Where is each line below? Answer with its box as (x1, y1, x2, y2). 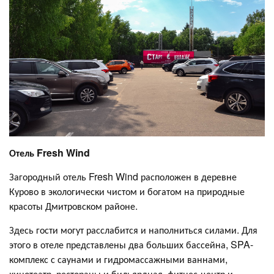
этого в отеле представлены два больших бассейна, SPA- (9, 237, 253, 252)
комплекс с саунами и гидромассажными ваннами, (9, 252, 228, 267)
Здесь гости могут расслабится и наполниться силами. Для (9, 223, 257, 237)
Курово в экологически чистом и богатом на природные (9, 184, 245, 199)
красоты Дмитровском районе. (9, 199, 138, 213)
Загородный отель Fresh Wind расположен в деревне (9, 169, 237, 184)
